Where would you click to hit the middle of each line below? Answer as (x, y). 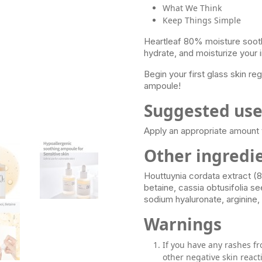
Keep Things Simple (202, 20)
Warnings (183, 224)
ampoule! (163, 86)
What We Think (192, 8)
